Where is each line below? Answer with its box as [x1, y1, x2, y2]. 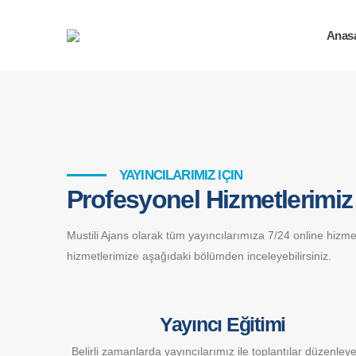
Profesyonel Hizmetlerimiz [67, 185, 353, 214]
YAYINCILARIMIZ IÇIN [119, 168, 243, 183]
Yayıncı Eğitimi [159, 313, 286, 335]
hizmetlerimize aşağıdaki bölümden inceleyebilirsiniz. [67, 250, 331, 262]
